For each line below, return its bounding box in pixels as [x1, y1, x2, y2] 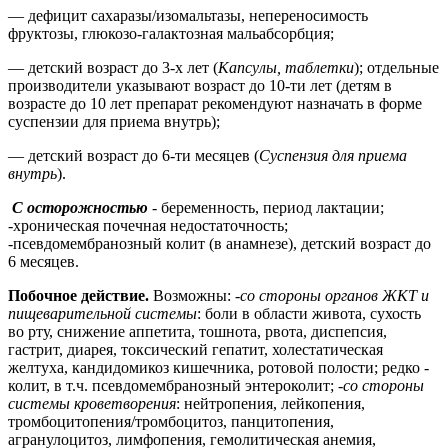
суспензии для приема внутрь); [8, 112, 220, 130]
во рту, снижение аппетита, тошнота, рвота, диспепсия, [8, 322, 387, 340]
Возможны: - [153, 286, 240, 304]
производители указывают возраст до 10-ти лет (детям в [8, 76, 392, 94]
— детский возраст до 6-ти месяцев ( [8, 146, 259, 164]
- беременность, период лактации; [148, 198, 384, 216]
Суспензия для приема [259, 146, 407, 164]
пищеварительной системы [8, 304, 197, 322]
